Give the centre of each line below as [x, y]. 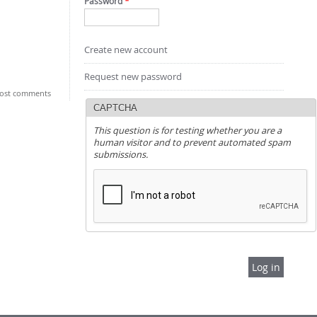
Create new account [126, 50]
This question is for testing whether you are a [187, 130]
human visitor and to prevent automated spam [192, 142]
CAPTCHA [115, 108]
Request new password [133, 76]
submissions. [120, 154]
